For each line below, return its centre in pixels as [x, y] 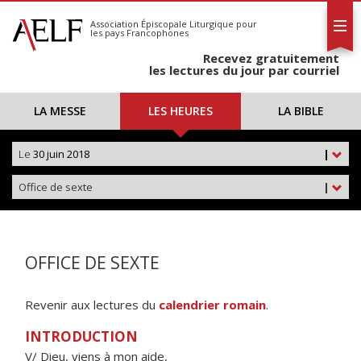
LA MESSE [60, 111]
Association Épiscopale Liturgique [162, 24]
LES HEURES [180, 111]
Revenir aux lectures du [92, 305]
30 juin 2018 [60, 154]
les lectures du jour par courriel [244, 70]
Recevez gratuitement [271, 58]
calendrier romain [212, 305]
